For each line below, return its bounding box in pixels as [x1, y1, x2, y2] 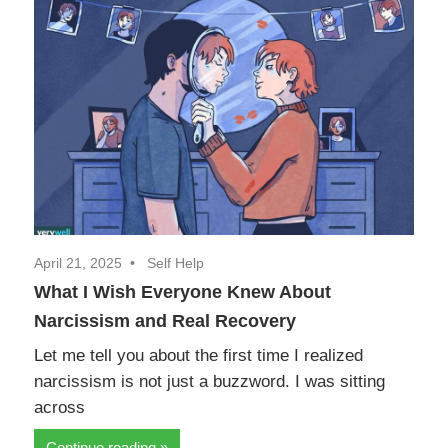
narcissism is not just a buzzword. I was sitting [34, 371, 385, 391]
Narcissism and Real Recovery [34, 310, 296, 331]
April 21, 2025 [34, 254, 122, 271]
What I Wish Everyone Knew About [34, 281, 331, 302]
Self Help [147, 254, 204, 271]
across [34, 397, 85, 417]
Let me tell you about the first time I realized [34, 345, 363, 365]
